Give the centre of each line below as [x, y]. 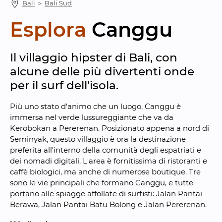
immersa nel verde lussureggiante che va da [92, 117]
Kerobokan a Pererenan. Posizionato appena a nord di [110, 128]
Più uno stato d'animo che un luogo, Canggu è [95, 107]
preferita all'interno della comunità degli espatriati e [106, 150]
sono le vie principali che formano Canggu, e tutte [102, 183]
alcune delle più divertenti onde [102, 72]
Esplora [48, 30]
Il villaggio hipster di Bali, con [94, 58]
